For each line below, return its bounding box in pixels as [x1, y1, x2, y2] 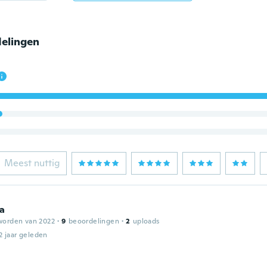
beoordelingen [68, 216, 119, 226]
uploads [132, 216, 160, 226]
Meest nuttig [4, 157, 60, 169]
